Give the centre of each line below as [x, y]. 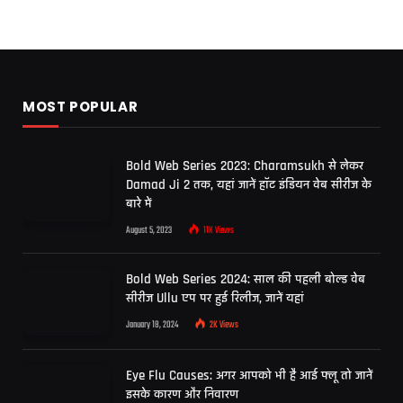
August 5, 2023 [149, 231]
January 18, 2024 [152, 326]
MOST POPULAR [81, 107]
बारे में [139, 204]
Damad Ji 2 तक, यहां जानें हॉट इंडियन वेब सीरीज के [249, 185]
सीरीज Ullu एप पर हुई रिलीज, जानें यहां [215, 299]
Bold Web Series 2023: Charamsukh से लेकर [245, 166]
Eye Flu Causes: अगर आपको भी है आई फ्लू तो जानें [249, 375]
